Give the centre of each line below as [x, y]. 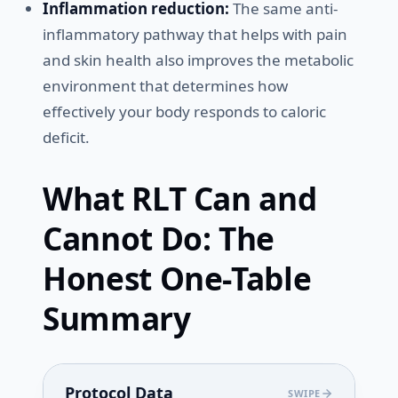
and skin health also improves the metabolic [198, 60]
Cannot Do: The [159, 239]
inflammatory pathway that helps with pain [195, 35]
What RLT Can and [180, 199]
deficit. [66, 138]
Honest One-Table [177, 279]
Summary [117, 318]
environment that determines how [165, 86]
